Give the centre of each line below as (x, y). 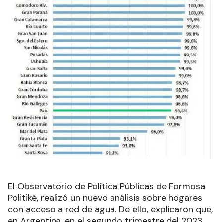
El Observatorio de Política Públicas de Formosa (107, 186)
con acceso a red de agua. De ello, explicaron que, (110, 209)
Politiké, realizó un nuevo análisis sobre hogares (105, 197)
